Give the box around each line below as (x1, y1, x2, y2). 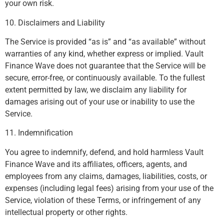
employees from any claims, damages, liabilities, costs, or (5, 171, 207, 181)
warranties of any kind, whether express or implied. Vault (5, 48, 203, 58)
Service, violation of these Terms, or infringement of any (5, 195, 201, 205)
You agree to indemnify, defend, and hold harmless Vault (5, 147, 203, 157)
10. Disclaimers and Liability (5, 17, 105, 27)
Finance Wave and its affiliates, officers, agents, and (5, 159, 187, 169)
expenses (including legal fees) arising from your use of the (5, 183, 213, 193)
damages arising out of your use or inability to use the (5, 96, 194, 106)
